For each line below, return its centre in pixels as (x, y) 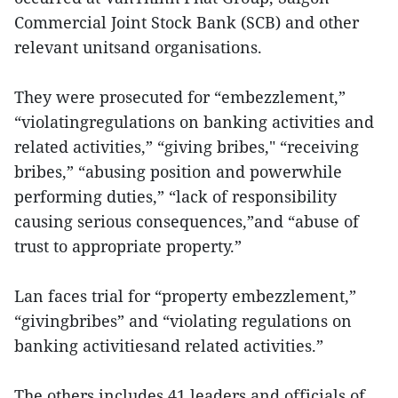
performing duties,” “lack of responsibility (175, 196)
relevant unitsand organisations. (138, 47)
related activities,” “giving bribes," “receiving (187, 146)
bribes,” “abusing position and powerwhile (178, 171)
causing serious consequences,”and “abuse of (187, 221)
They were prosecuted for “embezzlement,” (180, 96)
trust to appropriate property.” (128, 246)
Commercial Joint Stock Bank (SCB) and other (187, 22)
